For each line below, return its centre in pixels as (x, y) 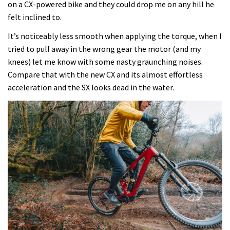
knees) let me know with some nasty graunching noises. (105, 62)
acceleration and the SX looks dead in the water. (91, 88)
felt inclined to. (35, 17)
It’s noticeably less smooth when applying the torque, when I (115, 36)
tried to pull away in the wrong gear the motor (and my (104, 49)
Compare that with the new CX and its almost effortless (105, 75)
